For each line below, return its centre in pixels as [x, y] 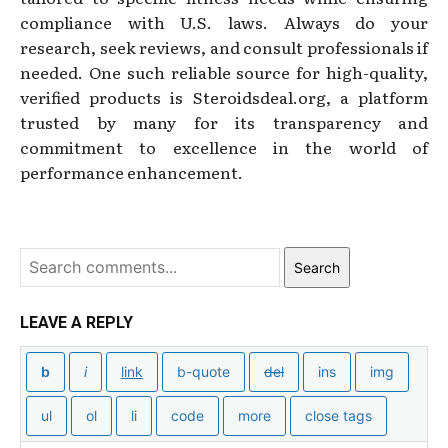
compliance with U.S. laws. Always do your [224, 21]
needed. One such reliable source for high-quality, [224, 71]
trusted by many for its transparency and [224, 121]
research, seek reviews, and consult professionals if [224, 46]
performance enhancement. [131, 171]
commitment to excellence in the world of [224, 146]
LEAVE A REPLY [76, 322]
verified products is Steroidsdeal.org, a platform [224, 96]
